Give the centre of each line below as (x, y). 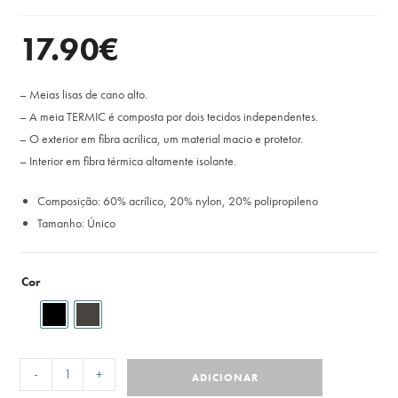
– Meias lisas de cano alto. (84, 94)
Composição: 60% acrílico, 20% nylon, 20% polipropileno (178, 201)
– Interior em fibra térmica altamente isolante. (128, 161)
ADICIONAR (225, 378)
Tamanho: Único (77, 223)
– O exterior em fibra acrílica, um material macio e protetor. (162, 139)
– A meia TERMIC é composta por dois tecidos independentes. (169, 116)
